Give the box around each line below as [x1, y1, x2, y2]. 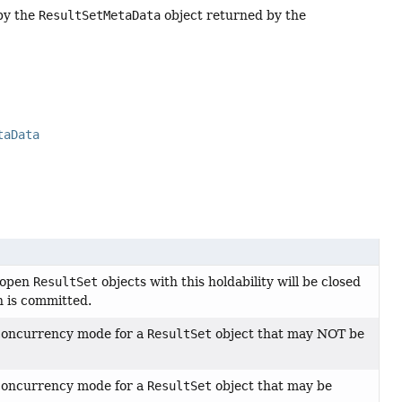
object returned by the [161, 7, 307, 22]
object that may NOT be [211, 327, 364, 342]
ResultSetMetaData [39, 7, 162, 22]
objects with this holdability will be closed [97, 275, 361, 290]
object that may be [211, 379, 332, 394]
